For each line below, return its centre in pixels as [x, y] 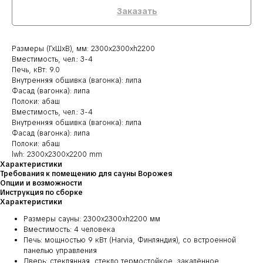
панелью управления [60, 251]
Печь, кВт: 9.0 [36, 70]
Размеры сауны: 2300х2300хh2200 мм [92, 219]
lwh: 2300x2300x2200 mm [57, 155]
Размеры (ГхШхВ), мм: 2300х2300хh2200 [83, 49]
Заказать [137, 11]
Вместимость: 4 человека [69, 230]
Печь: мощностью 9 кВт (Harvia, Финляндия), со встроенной [130, 240]
